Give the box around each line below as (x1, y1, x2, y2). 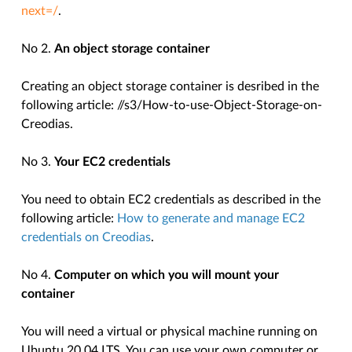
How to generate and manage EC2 (117, 212, 306, 225)
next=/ (21, 5, 59, 18)
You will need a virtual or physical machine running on (21, 325, 318, 339)
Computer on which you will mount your (54, 269, 280, 282)
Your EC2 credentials (54, 156, 171, 169)
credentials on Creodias (21, 231, 152, 244)
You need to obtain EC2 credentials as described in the (21, 193, 321, 207)
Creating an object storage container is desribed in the (21, 80, 320, 93)
